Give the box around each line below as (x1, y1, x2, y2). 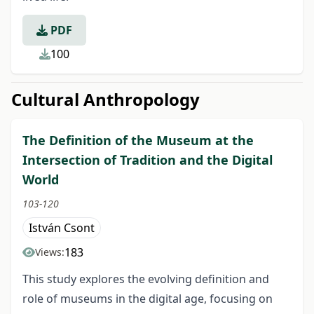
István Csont (29, 220, 95, 235)
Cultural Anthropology (11, 88, 200, 111)
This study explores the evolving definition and (22, 271, 269, 287)
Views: (35, 245, 64, 259)
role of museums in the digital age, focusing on (22, 291, 273, 306)
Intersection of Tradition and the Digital (22, 151, 273, 168)
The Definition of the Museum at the (22, 132, 254, 149)
